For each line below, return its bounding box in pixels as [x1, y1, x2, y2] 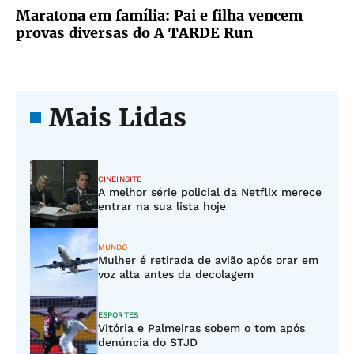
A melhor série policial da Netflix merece [98, 186, 322, 198]
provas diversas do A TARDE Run [16, 24, 253, 42]
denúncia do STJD [98, 336, 198, 348]
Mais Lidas [49, 102, 186, 134]
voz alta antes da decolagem [98, 268, 254, 281]
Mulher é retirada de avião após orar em [98, 254, 318, 266]
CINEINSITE [98, 175, 141, 183]
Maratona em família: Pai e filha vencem [16, 6, 303, 24]
